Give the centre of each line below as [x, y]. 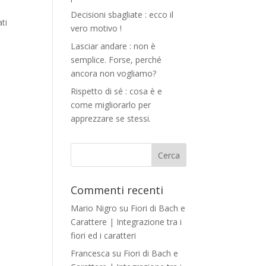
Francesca [91, 253]
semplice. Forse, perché [116, 60]
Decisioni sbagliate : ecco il [122, 15]
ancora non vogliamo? [114, 73]
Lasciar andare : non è [113, 46]
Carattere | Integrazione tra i [126, 222]
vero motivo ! [96, 28]
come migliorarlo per [111, 105]
